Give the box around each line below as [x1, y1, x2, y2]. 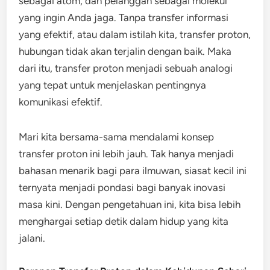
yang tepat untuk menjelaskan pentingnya [19, 79, 207, 91]
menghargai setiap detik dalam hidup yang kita [19, 215, 229, 227]
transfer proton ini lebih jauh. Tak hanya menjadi [19, 148, 234, 160]
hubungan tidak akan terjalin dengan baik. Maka [19, 45, 232, 57]
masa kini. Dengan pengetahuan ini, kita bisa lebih [19, 198, 241, 210]
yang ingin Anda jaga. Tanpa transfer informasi [19, 11, 229, 24]
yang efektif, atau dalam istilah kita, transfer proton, [19, 28, 251, 40]
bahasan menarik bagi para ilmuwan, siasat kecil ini [19, 165, 247, 177]
